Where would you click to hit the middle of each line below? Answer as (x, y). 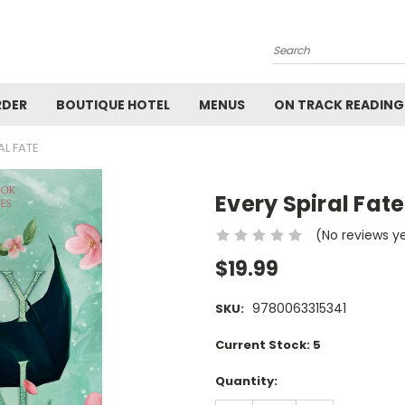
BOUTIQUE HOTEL (113, 105)
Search (295, 42)
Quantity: (246, 381)
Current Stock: (264, 345)
